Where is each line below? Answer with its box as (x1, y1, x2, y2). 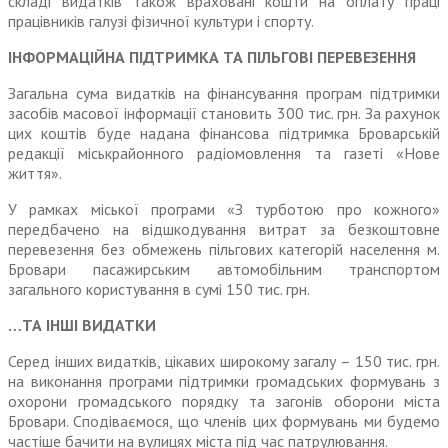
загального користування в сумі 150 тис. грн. (8, 279, 310, 300)
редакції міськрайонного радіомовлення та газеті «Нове (8, 143, 440, 164)
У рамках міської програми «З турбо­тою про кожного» (8, 199, 440, 220)
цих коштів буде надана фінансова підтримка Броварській (8, 123, 440, 144)
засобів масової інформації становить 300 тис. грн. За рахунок (8, 103, 440, 124)
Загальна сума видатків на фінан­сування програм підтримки (8, 83, 440, 104)
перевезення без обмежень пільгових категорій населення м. (8, 239, 440, 260)
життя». (8, 163, 62, 184)
